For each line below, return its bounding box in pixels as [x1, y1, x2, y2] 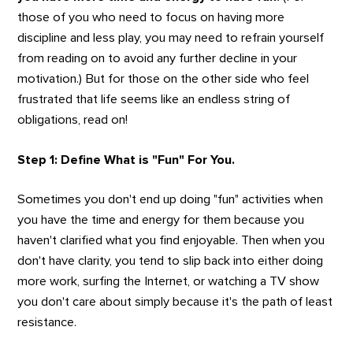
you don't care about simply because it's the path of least [17, 295, 333, 309]
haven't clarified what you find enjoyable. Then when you [17, 234, 325, 247]
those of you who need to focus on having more [17, 10, 285, 24]
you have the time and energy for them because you [17, 214, 305, 227]
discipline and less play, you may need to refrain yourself [17, 31, 325, 44]
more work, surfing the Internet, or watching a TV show [17, 275, 320, 288]
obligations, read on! [17, 113, 128, 126]
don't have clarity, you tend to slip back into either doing [17, 255, 324, 268]
